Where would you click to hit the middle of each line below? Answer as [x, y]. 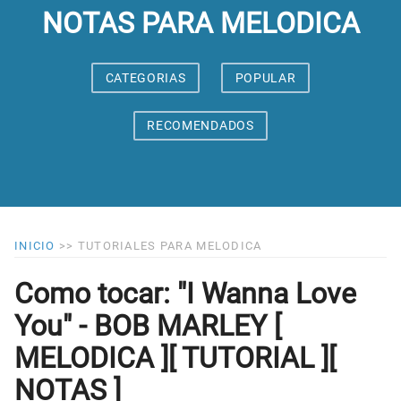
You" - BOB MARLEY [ [148, 325]
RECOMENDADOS [200, 126]
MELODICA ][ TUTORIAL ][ [175, 358]
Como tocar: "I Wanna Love [185, 293]
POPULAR [265, 77]
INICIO [35, 246]
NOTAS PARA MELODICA [200, 23]
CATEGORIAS [145, 77]
